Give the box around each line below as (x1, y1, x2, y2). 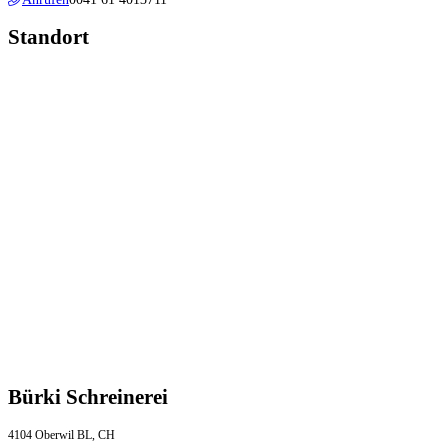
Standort (8, 25, 89, 50)
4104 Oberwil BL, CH (8, 429, 115, 443)
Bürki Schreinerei (8, 384, 168, 409)
